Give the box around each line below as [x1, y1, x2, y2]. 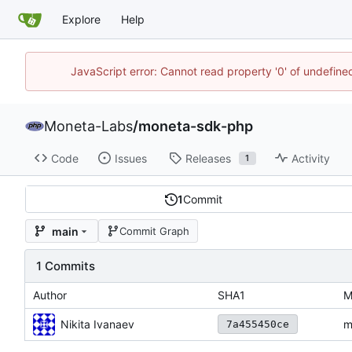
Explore [62, 13, 101, 26]
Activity [291, 151, 330, 165]
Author [33, 288, 67, 302]
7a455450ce [226, 318, 289, 331]
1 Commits [36, 258, 95, 274]
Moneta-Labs [44, 117, 133, 134]
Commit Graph [119, 224, 189, 237]
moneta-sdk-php [138, 117, 253, 134]
